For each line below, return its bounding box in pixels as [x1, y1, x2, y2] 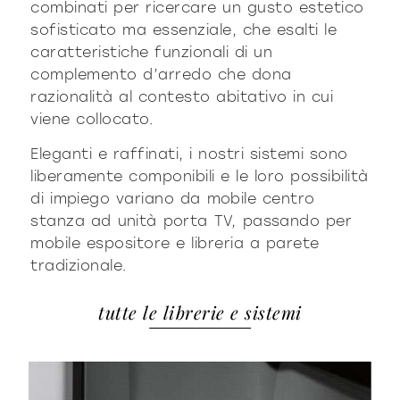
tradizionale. [30, 257, 133, 275]
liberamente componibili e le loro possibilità [30, 168, 369, 186]
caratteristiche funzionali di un [30, 43, 273, 61]
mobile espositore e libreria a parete [30, 235, 320, 253]
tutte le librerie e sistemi [98, 299, 302, 324]
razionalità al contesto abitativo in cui [30, 87, 334, 105]
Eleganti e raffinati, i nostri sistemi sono [30, 146, 348, 163]
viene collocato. [30, 110, 154, 128]
